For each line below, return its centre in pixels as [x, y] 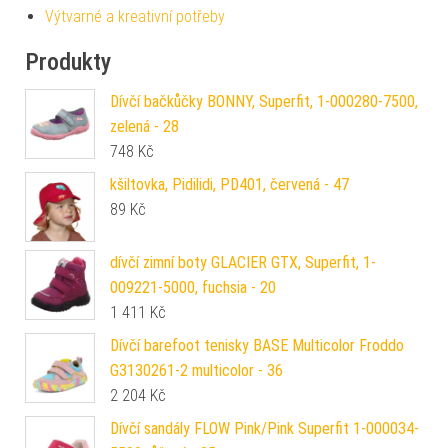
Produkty [68, 62]
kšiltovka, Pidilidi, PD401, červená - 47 [229, 185]
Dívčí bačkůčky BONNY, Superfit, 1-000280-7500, [264, 102]
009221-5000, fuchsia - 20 [193, 288]
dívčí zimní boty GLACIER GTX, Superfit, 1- [243, 263]
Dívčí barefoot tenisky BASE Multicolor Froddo [257, 346]
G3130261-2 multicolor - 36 [196, 371]
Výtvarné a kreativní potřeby [135, 17]
